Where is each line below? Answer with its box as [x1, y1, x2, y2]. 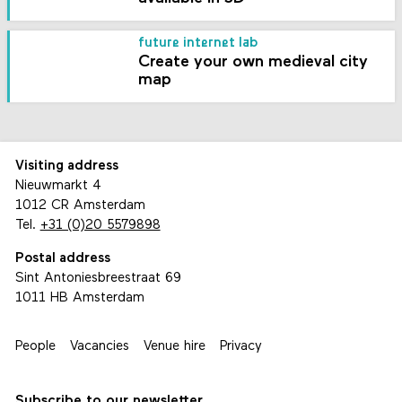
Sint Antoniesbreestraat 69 [14, 272, 181, 286]
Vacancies [69, 340, 129, 354]
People [14, 340, 56, 354]
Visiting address [14, 159, 118, 173]
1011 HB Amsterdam [14, 292, 144, 306]
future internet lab [138, 37, 259, 51]
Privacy [219, 340, 262, 354]
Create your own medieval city [138, 54, 369, 72]
